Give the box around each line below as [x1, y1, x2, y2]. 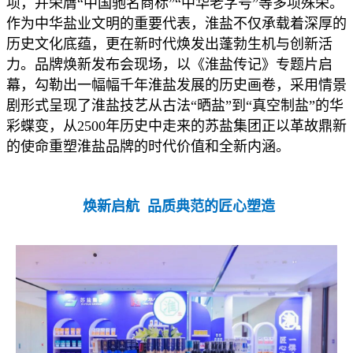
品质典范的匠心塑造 [147, 199, 275, 215]
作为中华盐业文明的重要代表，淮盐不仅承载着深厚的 [6, 16, 347, 32]
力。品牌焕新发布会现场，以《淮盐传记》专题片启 [6, 57, 333, 73]
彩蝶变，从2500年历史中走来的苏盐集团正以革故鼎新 [6, 118, 347, 135]
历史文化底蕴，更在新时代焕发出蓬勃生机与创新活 [6, 36, 333, 53]
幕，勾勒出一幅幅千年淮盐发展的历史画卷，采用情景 [6, 77, 347, 94]
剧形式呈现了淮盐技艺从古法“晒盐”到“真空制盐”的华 [6, 98, 344, 114]
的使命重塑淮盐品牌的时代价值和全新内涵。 [6, 139, 290, 155]
